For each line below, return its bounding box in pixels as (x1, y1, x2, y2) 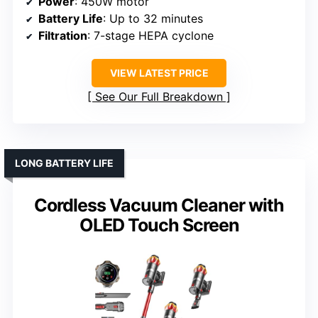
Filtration (38, 28, 87, 43)
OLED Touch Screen (79, 214, 239, 236)
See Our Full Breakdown (95, 89, 223, 104)
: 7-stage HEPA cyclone (87, 28, 214, 43)
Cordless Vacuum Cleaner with (34, 194, 284, 216)
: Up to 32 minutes (103, 11, 203, 26)
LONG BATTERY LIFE (15, 156, 114, 169)
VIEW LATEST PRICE (109, 66, 209, 79)
